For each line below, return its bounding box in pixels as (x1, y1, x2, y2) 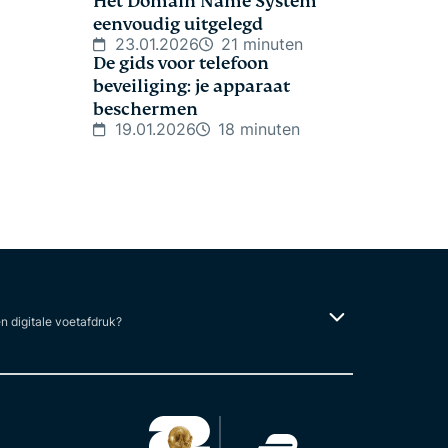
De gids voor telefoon (93, 53, 269, 74)
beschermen (93, 99, 198, 120)
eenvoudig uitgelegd (93, 14, 263, 35)
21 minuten (221, 34, 303, 54)
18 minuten (218, 119, 300, 139)
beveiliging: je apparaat (93, 76, 290, 97)
